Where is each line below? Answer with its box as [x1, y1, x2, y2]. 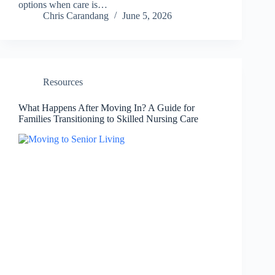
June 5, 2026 [122, 10, 172, 21]
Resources [43, 77, 83, 88]
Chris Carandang [43, 10, 109, 21]
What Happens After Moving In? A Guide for [18, 103, 195, 114]
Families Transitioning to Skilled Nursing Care [18, 114, 198, 125]
